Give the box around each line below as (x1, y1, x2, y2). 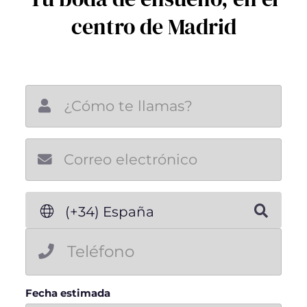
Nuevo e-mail (198, 147, 267, 160)
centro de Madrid (71, 11, 236, 42)
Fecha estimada (25, 286, 110, 299)
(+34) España (65, 203, 155, 220)
